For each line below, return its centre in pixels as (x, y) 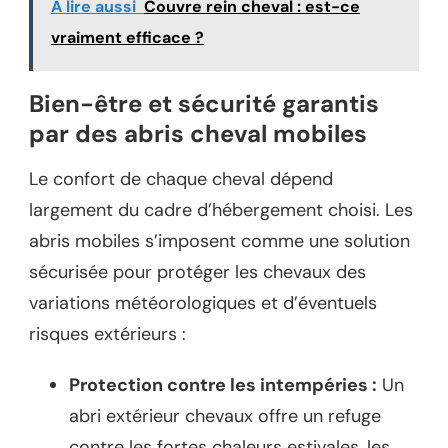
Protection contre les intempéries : (223, 385)
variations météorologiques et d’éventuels (203, 303)
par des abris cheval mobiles (198, 133)
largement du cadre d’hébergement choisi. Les (221, 210)
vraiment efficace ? (127, 37)
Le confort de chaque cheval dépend (181, 179)
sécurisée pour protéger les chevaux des (197, 272)
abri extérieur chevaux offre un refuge (225, 416)
